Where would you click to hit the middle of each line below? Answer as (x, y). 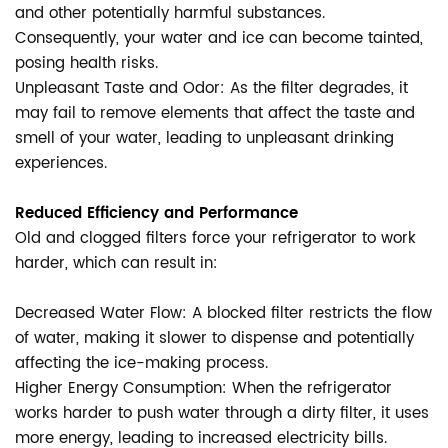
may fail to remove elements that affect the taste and (215, 113)
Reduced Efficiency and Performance (156, 213)
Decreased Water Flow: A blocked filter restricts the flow (223, 313)
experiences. (61, 163)
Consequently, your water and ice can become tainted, (219, 38)
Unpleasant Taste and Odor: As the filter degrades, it (211, 88)
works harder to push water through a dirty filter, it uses (222, 413)
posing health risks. (86, 63)
